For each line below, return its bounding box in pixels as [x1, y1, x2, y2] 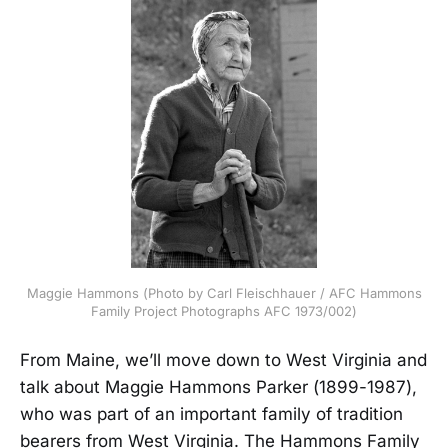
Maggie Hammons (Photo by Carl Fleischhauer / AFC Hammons [26, 284, 422, 301]
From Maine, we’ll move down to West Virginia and [20, 350, 427, 371]
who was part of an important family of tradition [20, 404, 403, 425]
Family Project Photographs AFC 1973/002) [91, 302, 357, 319]
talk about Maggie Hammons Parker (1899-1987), [20, 377, 417, 398]
